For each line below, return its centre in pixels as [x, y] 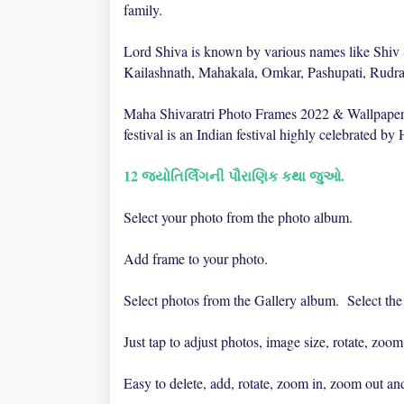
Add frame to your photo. [196, 258]
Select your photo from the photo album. [238, 217]
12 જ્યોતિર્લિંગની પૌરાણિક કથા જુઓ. [234, 175]
